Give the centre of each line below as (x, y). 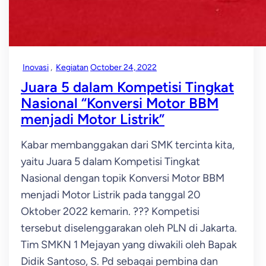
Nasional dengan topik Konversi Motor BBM (123, 178)
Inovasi (36, 67)
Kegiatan (72, 67)
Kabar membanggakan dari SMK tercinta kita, (128, 145)
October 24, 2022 (123, 67)
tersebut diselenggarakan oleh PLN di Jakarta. (129, 228)
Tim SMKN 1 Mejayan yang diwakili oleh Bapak (129, 245)
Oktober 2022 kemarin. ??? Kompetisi (110, 211)
